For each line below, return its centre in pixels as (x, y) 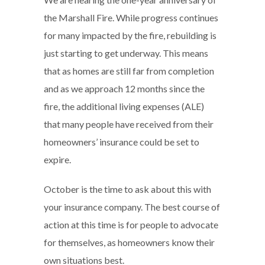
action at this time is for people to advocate (131, 224)
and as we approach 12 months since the (124, 88)
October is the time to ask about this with (127, 189)
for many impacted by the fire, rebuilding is (130, 35)
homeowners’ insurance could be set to (122, 141)
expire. (57, 159)
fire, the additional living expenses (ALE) (124, 106)
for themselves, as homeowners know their (129, 242)
